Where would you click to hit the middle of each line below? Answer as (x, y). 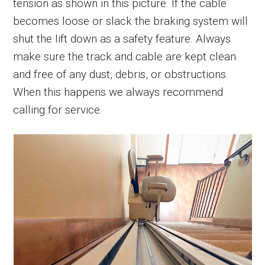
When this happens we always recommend (118, 92)
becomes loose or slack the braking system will (131, 21)
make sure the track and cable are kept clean (125, 56)
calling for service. (58, 109)
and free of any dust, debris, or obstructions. (121, 74)
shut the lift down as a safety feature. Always (122, 38)
